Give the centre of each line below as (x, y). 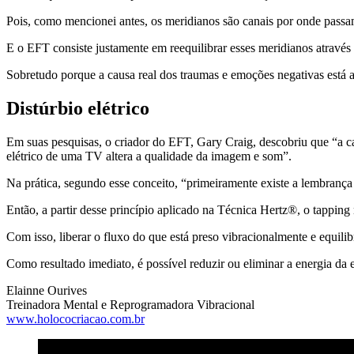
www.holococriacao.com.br (75, 318)
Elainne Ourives (47, 290)
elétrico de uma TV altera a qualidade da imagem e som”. (151, 156)
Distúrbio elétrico (78, 109)
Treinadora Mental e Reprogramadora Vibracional (130, 304)
